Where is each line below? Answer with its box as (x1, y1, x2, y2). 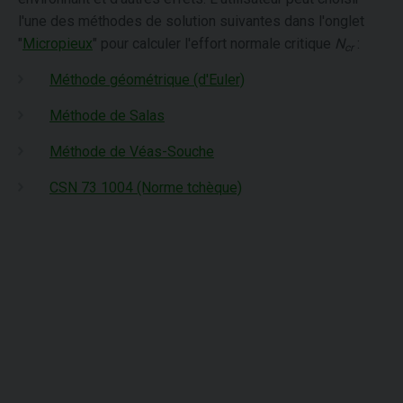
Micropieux (22, 35, 93, 52)
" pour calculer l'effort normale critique (93, 35, 335, 52)
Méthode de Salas (49, 107, 165, 124)
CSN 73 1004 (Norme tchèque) (49, 179, 242, 196)
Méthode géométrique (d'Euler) (49, 71, 245, 88)
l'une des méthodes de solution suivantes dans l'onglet (18, 13, 364, 30)
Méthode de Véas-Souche (49, 143, 214, 160)
